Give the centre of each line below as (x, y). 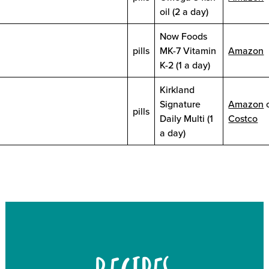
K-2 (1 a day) (185, 65)
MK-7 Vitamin (188, 51)
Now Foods (184, 36)
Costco (243, 119)
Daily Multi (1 (187, 119)
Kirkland (177, 90)
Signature (180, 104)
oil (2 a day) (184, 12)
